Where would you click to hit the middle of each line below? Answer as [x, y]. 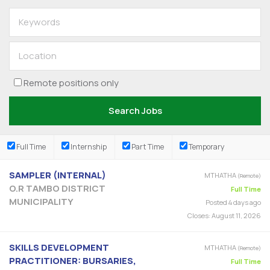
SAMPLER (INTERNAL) [58, 175]
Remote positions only [71, 83]
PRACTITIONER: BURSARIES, [73, 260]
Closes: [199, 215]
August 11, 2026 [236, 215]
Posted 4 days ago [233, 202]
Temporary [206, 146]
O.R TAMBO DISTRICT [57, 188]
